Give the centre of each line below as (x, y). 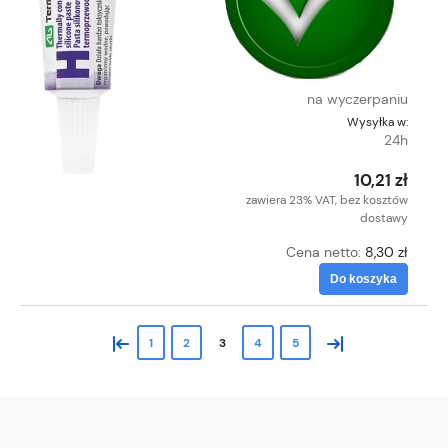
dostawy (384, 217)
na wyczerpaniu (357, 98)
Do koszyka (363, 278)
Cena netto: (325, 251)
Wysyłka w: (377, 121)
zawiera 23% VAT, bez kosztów (327, 199)
